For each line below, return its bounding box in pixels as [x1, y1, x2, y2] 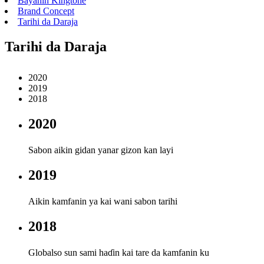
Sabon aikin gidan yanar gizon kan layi [28, 144, 173, 155]
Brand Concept [18, 6, 74, 16]
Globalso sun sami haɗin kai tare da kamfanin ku [28, 247, 209, 258]
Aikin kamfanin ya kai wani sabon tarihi [28, 196, 177, 207]
